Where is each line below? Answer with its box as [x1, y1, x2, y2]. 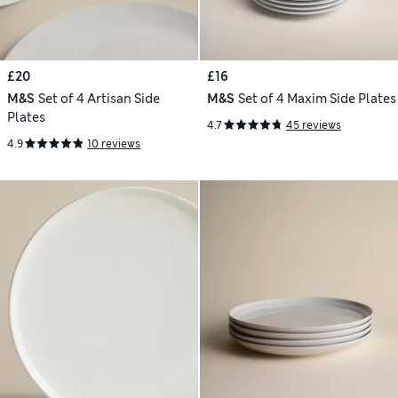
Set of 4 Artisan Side [37, 91, 160, 107]
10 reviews [87, 137, 140, 151]
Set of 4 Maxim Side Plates [237, 91, 396, 107]
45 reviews [286, 118, 341, 132]
